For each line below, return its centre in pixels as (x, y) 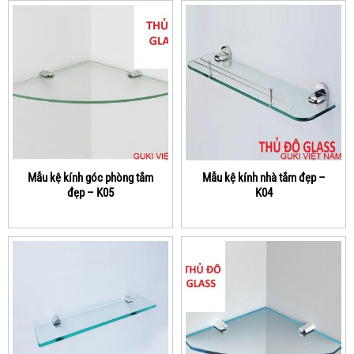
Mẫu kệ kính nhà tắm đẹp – (264, 177)
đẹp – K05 (90, 192)
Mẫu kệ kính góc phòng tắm (90, 177)
